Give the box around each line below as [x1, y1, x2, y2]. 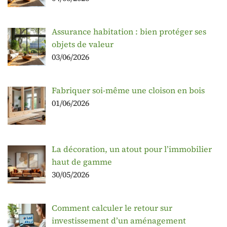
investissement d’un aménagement [52, 214, 186, 226]
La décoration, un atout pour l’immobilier [52, 143, 212, 155]
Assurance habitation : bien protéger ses [52, 26, 206, 37]
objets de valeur [52, 39, 113, 50]
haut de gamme [52, 156, 112, 167]
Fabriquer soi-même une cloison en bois [52, 85, 205, 96]
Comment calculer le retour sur [52, 202, 172, 213]
